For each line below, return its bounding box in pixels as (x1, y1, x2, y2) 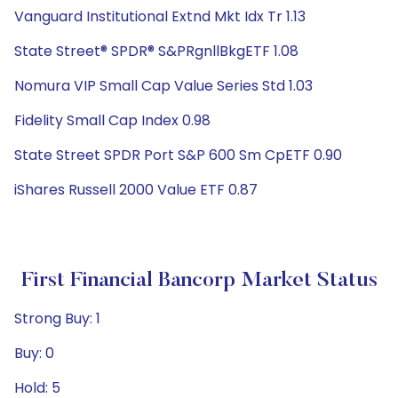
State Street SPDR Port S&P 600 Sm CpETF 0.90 (14, 145, 342, 165)
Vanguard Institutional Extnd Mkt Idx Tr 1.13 (14, 6, 306, 27)
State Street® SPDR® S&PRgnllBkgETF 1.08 (14, 41, 298, 61)
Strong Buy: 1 (14, 308, 100, 329)
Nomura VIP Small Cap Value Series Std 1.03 (14, 76, 313, 96)
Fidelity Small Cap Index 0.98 (14, 110, 211, 131)
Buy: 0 (14, 343, 54, 363)
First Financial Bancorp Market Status (20, 270, 378, 291)
